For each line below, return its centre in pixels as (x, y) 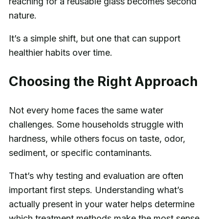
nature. (22, 16)
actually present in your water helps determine (101, 204)
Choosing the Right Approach (103, 81)
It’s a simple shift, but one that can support (94, 39)
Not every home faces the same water (86, 110)
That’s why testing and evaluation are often (96, 176)
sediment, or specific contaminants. (80, 153)
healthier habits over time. (60, 53)
